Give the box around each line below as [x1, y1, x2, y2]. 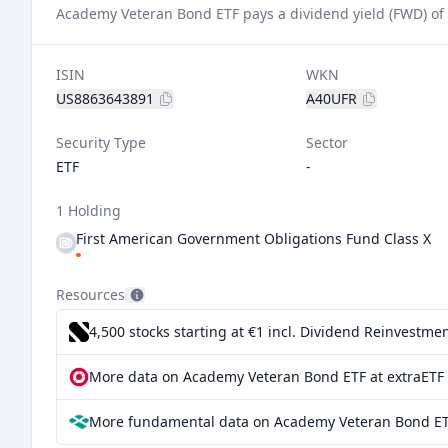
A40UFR [305, 89, 357, 108]
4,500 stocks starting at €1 [89, 322, 268, 341]
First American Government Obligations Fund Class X [76, 229, 431, 248]
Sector [305, 133, 348, 152]
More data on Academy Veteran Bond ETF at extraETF [89, 367, 444, 386]
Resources [56, 285, 125, 304]
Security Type [56, 133, 146, 152]
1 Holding [56, 201, 121, 220]
